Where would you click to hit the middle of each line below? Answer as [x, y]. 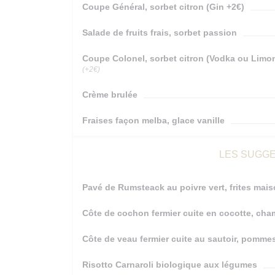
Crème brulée [110, 95]
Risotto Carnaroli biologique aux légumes [170, 265]
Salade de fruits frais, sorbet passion [160, 33]
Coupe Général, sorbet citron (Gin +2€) [163, 7]
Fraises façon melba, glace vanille [153, 120]
